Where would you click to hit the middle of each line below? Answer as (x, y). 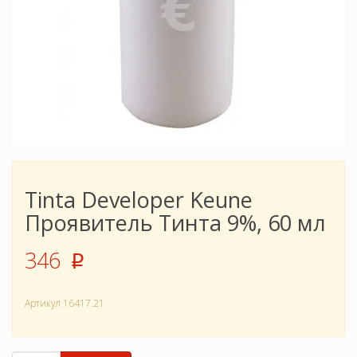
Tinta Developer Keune (139, 200)
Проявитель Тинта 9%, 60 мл (175, 223)
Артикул (43, 304)
